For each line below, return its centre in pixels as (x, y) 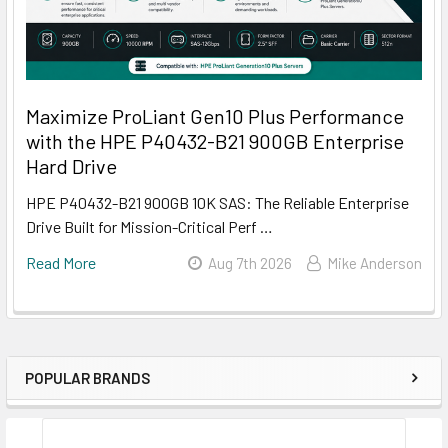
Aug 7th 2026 (250, 262)
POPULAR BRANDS (87, 377)
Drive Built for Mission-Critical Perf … (149, 226)
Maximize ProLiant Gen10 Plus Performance (215, 115)
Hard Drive (71, 165)
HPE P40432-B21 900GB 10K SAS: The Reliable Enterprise (217, 202)
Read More (61, 262)
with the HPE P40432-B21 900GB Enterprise (215, 140)
